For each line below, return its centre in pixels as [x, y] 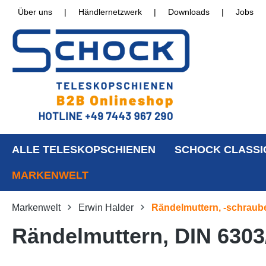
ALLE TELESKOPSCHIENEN [84, 150]
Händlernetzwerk [110, 12]
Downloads [189, 12]
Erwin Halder [106, 208]
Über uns [35, 12]
